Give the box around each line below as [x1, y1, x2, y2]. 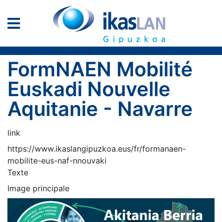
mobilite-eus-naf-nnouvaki [7, 156, 107, 166]
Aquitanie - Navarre [7, 97, 193, 121]
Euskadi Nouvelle [7, 77, 170, 101]
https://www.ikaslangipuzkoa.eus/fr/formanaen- [7, 144, 186, 154]
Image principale [7, 183, 69, 193]
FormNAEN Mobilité [7, 57, 193, 81]
